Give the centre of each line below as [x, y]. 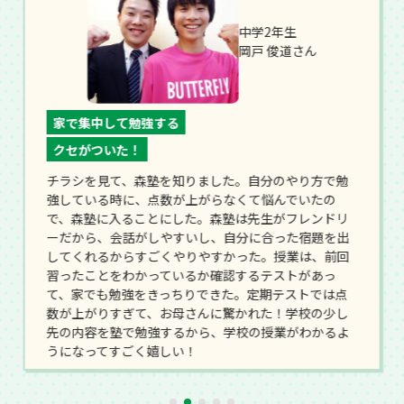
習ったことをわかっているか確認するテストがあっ [191, 275]
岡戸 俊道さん [278, 51]
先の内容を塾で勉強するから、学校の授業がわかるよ [198, 331]
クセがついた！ [97, 149]
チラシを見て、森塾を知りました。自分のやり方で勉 [197, 180]
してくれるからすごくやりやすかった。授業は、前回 [198, 256]
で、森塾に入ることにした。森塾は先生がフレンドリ [197, 218]
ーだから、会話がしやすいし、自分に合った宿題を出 [198, 237]
